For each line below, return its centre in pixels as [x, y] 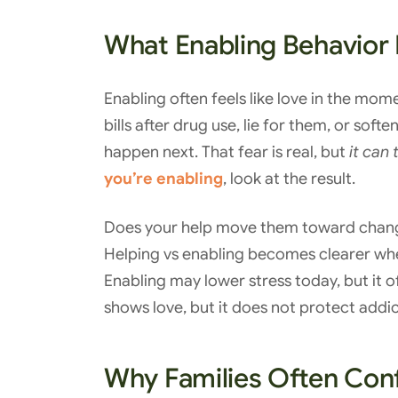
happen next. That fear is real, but [225, 151]
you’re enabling [163, 178]
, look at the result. [289, 178]
